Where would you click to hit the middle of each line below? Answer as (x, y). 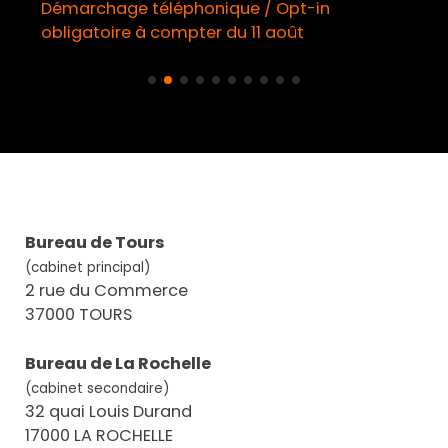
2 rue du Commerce (106, 291)
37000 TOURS (78, 315)
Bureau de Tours (94, 243)
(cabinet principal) (87, 268)
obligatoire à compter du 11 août (173, 32)
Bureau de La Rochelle (117, 363)
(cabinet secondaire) (96, 388)
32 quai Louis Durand (108, 411)
